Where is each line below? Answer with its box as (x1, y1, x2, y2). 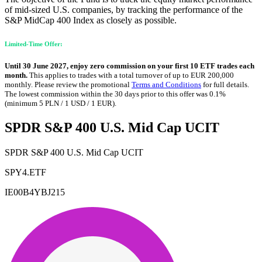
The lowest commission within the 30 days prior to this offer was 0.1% (5, 89, 226, 99)
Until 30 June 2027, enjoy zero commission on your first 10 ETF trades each (5, 61, 254, 71)
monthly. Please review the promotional (5, 80, 132, 89)
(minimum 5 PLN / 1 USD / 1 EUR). (5, 99, 116, 108)
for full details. (201, 80, 249, 89)
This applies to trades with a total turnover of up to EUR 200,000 (27, 71, 234, 80)
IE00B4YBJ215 (5, 187, 65, 198)
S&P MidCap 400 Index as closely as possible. (5, 15, 177, 25)
